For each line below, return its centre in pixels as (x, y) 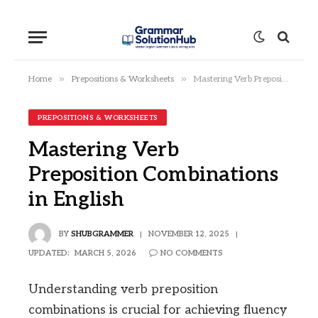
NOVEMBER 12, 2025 (189, 234)
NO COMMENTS (192, 253)
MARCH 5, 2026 (105, 253)
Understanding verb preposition (123, 289)
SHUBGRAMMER (102, 234)
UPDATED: (49, 253)
